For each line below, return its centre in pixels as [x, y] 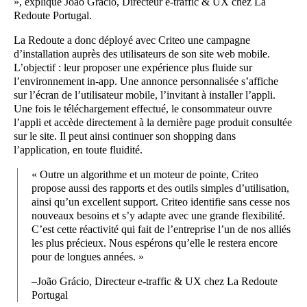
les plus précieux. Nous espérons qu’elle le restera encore [155, 243]
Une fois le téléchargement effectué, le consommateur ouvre [143, 108]
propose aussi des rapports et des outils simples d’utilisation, [160, 188]
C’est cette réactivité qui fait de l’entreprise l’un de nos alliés [161, 229]
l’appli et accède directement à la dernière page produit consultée [153, 122]
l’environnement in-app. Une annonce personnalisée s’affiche [146, 81]
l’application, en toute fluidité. [78, 149]
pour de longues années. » [88, 256]
